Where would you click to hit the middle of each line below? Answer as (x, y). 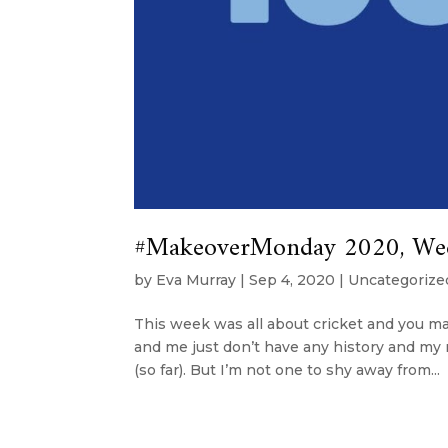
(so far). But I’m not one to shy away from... (287, 369)
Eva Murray (196, 279)
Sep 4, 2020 (292, 279)
